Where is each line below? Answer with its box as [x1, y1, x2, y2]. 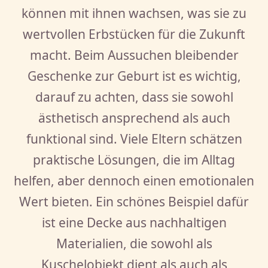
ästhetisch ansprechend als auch [38, 109, 230, 126]
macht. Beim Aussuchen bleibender [29, 46, 239, 63]
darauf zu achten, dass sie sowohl [35, 88, 233, 105]
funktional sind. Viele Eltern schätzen [26, 130, 242, 147]
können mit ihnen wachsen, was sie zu [22, 4, 246, 22]
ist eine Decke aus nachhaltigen [41, 214, 227, 231]
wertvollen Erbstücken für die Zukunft [23, 25, 245, 42]
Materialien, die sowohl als [56, 234, 212, 252]
